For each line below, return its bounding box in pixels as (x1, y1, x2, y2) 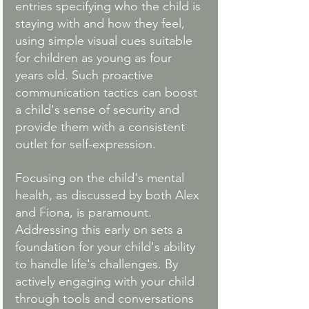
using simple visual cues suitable (15, 33, 196, 49)
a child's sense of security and (15, 102, 183, 118)
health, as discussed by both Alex (15, 188, 203, 203)
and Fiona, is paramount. (15, 205, 155, 221)
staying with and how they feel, (15, 16, 188, 32)
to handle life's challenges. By (15, 257, 181, 272)
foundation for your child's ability (15, 239, 199, 255)
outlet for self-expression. (15, 137, 156, 152)
